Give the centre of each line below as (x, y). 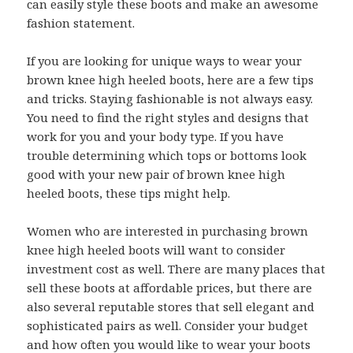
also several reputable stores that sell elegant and (171, 307)
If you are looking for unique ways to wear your (165, 61)
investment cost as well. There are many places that (176, 269)
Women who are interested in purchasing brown (168, 231)
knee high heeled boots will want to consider (156, 250)
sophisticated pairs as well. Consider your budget (168, 325)
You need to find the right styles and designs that (168, 117)
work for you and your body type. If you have (156, 136)
